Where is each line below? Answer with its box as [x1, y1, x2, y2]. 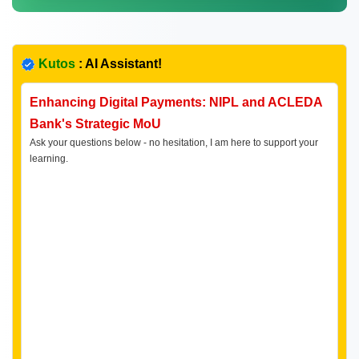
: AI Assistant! [75, 56, 162, 71]
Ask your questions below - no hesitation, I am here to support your [30, 136, 318, 148]
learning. [30, 152, 68, 164]
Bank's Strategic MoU [30, 116, 161, 131]
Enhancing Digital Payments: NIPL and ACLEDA [30, 95, 322, 109]
